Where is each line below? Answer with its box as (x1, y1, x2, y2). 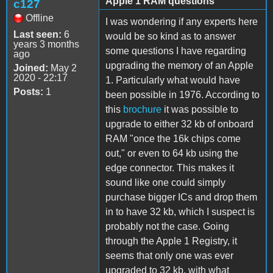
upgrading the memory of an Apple (105, 60, 253, 71)
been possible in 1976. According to (105, 89, 260, 100)
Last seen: (13, 29, 62, 40)
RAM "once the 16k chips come (105, 133, 241, 144)
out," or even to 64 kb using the (105, 147, 238, 158)
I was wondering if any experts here (105, 16, 258, 27)
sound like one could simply (105, 177, 225, 188)
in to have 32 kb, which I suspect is (105, 206, 255, 217)
